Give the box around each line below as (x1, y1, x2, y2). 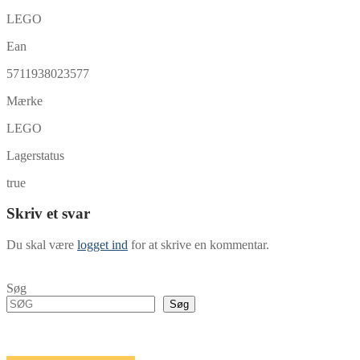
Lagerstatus (6, 148, 64, 162)
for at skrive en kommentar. (128, 238, 269, 252)
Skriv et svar (6, 205, 90, 223)
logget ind (77, 238, 128, 252)
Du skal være (6, 238, 77, 252)
